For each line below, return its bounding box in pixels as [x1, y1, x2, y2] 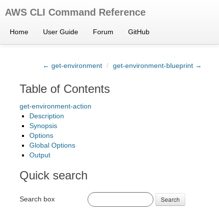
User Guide [43, 28, 78, 36]
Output [29, 151, 50, 159]
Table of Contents [20, 82, 110, 95]
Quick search [20, 169, 88, 182]
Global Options [29, 141, 75, 149]
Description [29, 112, 64, 120]
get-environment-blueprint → [113, 62, 202, 69]
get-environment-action [20, 102, 91, 110]
